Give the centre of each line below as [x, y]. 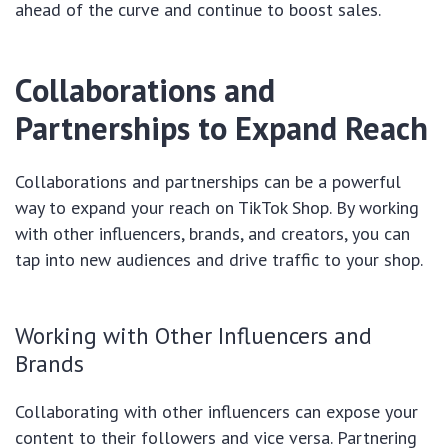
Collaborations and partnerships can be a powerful [208, 182]
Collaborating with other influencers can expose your [216, 412]
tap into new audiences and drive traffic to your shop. [219, 260]
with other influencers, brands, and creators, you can [212, 234]
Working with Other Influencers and [193, 335]
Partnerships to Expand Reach [221, 128]
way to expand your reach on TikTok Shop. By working [217, 208]
